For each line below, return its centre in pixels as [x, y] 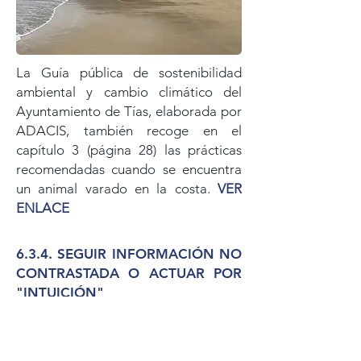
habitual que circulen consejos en [129, 331]
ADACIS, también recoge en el [129, 131]
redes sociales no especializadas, [129, 351]
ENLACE [43, 208]
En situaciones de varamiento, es [129, 312]
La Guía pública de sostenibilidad [129, 73]
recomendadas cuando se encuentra [129, 169]
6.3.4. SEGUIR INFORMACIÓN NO [129, 254]
